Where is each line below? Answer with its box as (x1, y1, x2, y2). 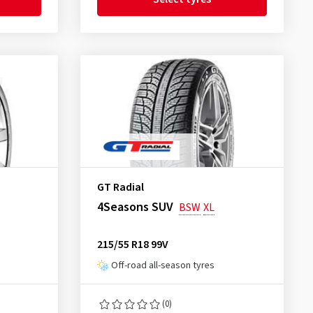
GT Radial (96, 180, 144, 195)
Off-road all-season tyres (110, 259, 214, 272)
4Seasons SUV (96, 198, 173, 216)
